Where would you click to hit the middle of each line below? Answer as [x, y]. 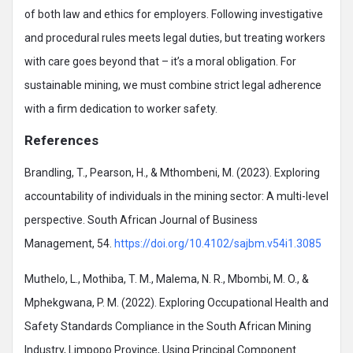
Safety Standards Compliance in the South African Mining [168, 326]
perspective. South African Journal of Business [141, 220]
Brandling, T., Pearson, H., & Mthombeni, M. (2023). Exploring [172, 173]
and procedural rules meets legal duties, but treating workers [175, 38]
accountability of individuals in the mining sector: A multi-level [176, 196]
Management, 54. [69, 243]
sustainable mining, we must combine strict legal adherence [173, 85]
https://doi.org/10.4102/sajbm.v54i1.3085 [218, 243]
